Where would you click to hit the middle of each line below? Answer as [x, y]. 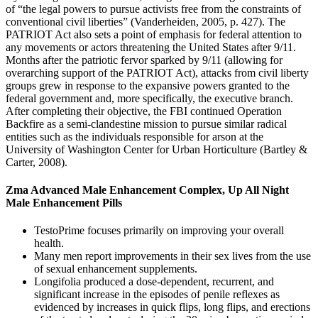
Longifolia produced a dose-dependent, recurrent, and [154, 282]
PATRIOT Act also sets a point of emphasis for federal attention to [154, 34]
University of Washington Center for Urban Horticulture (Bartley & [157, 149]
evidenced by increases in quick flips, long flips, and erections [172, 307]
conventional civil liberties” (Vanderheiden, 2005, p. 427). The [146, 21]
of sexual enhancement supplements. [116, 269]
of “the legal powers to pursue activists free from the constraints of [153, 9]
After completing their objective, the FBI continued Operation [144, 111]
